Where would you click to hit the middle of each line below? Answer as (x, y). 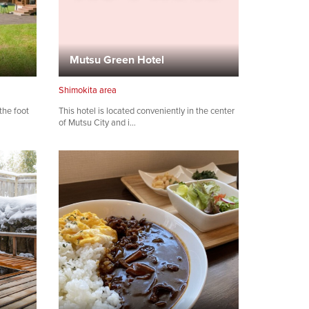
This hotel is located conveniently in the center (147, 111)
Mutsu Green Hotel (117, 59)
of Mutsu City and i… (97, 123)
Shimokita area (88, 90)
